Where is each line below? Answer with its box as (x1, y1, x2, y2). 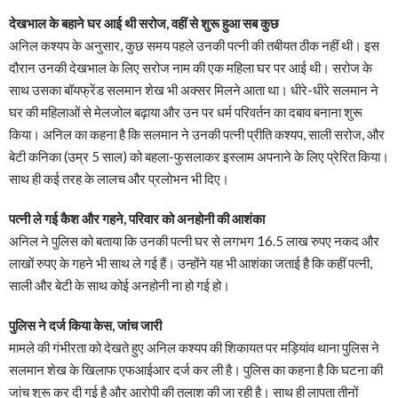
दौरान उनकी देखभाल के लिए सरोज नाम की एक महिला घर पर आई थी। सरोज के (9, 60, 372, 76)
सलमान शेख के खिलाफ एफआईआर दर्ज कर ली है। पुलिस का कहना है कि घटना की (9, 362, 383, 378)
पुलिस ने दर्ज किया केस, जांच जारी (9, 317, 162, 334)
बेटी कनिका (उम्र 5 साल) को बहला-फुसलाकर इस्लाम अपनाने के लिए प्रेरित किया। (9, 148, 389, 165)
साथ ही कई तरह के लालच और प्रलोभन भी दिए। (9, 171, 229, 187)
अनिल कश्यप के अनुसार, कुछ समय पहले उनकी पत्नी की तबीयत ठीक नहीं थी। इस (9, 37, 379, 54)
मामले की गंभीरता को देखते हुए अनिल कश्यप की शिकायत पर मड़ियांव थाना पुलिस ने (9, 339, 379, 356)
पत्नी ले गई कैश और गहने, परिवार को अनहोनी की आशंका (9, 211, 265, 227)
